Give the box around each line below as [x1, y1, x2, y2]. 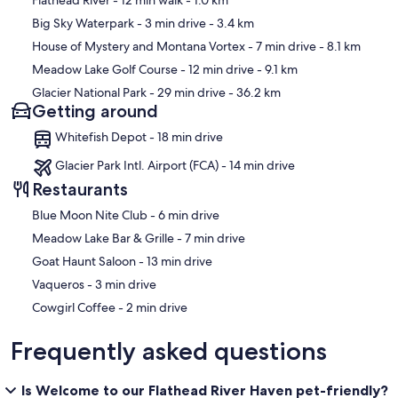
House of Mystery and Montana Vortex [32, 38, 245, 55]
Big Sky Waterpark [32, 15, 134, 32]
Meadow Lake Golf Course [32, 61, 178, 78]
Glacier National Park [32, 84, 147, 101]
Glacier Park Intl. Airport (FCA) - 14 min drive [55, 157, 295, 174]
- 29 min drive [147, 84, 226, 101]
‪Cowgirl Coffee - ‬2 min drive [126, 299, 187, 316]
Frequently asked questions [11, 336, 327, 367]
